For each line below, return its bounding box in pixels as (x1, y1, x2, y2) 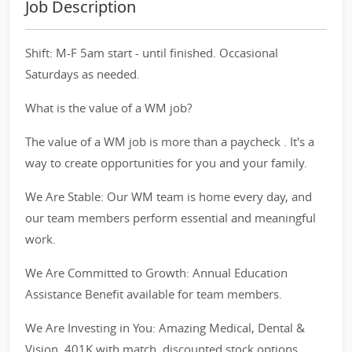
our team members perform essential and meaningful (25, 210, 316, 225)
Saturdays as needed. (25, 66, 140, 82)
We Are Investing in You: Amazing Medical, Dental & (25, 320, 305, 335)
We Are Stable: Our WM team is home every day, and (25, 189, 312, 204)
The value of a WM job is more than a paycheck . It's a (25, 134, 314, 149)
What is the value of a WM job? (25, 100, 192, 115)
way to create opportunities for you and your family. (25, 155, 307, 170)
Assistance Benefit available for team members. (25, 286, 282, 302)
